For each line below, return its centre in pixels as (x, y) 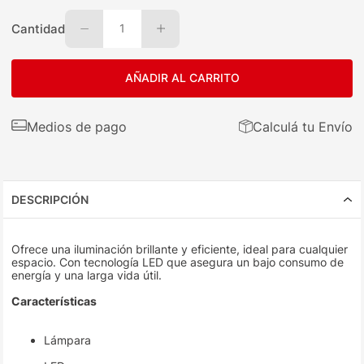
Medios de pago (77, 126)
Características (54, 301)
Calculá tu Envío (302, 126)
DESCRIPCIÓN (50, 200)
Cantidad (39, 28)
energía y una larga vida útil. (87, 275)
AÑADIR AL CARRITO (182, 78)
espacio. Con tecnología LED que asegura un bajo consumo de (178, 262)
